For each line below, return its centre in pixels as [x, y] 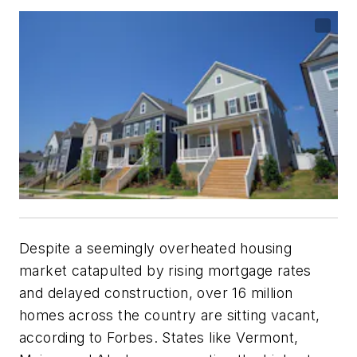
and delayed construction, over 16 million [156, 292]
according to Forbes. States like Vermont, [159, 337]
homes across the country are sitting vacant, [170, 315]
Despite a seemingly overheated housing [156, 248]
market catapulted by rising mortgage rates [165, 270]
